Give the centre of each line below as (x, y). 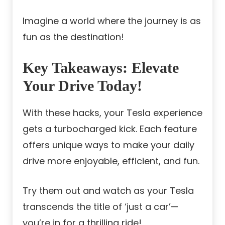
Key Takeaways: (75, 68)
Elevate (153, 68)
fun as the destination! (73, 37)
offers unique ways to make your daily (108, 145)
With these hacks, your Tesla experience (113, 113)
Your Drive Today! (82, 86)
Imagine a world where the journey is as (112, 21)
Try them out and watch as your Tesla (108, 191)
